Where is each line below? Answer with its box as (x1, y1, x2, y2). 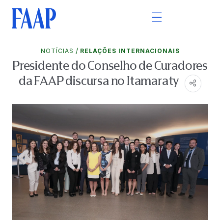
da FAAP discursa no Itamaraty (19, 74, 181, 88)
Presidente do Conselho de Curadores (12, 58, 208, 73)
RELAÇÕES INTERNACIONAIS (80, 47, 180, 55)
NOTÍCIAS (40, 47, 74, 55)
